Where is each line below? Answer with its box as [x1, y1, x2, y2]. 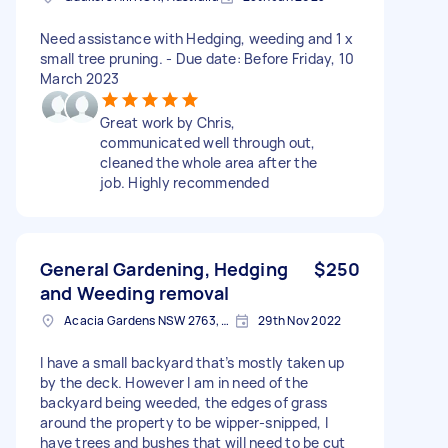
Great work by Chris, [100, 112, 235, 132]
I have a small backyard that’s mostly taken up [40, 352, 345, 372]
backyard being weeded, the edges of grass [40, 392, 328, 412]
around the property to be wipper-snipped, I [40, 412, 328, 432]
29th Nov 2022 [258, 311, 342, 329]
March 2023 [40, 68, 120, 88]
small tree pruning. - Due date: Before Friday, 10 [40, 48, 355, 68]
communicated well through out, [100, 132, 316, 152]
